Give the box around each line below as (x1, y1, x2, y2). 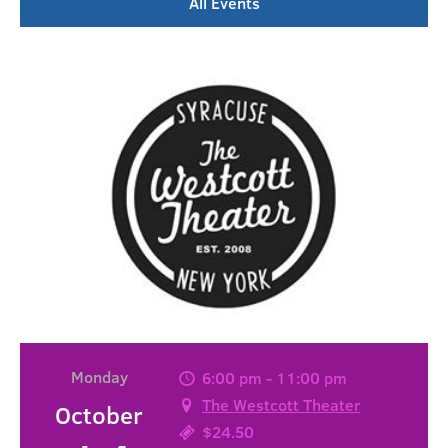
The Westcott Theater (202, 394, 360, 415)
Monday (70, 366, 128, 388)
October (55, 398, 144, 432)
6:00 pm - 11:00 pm (198, 367, 347, 388)
